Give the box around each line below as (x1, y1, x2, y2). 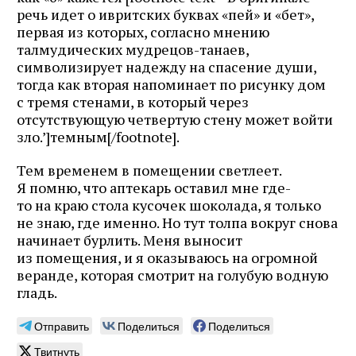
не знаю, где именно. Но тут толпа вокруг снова (17, 213, 338, 233)
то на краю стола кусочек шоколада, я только (17, 195, 321, 215)
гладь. (17, 283, 57, 303)
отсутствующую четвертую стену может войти (17, 110, 333, 130)
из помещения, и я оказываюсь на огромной (17, 248, 318, 268)
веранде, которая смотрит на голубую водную (17, 265, 328, 285)
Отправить (34, 318, 89, 335)
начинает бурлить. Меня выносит (17, 230, 242, 250)
